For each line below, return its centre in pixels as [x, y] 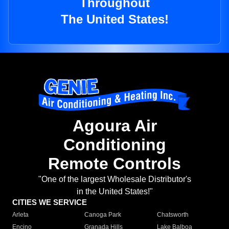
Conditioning [114, 145]
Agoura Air [114, 126]
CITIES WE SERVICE [50, 202]
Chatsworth [173, 215]
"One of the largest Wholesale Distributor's [114, 179]
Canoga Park [103, 215]
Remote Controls [114, 164]
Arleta [20, 215]
